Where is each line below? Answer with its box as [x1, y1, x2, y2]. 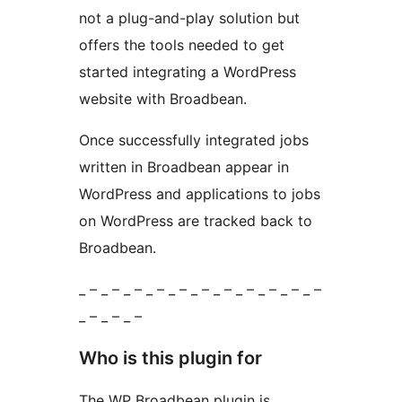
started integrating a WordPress [79, 63, 296, 82]
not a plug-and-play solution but [79, 9, 300, 28]
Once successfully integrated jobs [79, 131, 309, 150]
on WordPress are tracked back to [79, 212, 312, 231]
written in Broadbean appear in [79, 158, 289, 177]
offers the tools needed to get [79, 36, 284, 55]
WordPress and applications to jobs [79, 185, 320, 204]
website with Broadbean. [79, 90, 247, 109]
